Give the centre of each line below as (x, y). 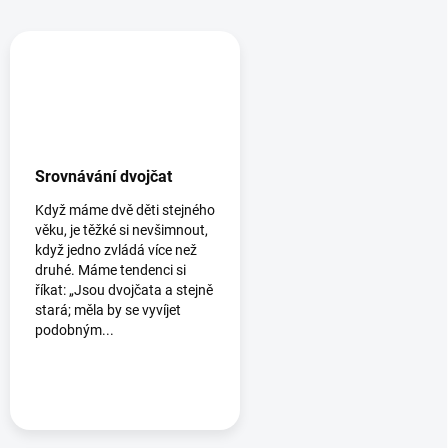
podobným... (74, 330)
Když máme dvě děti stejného (125, 210)
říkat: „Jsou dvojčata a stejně (124, 290)
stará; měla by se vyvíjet (108, 310)
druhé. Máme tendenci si (110, 270)
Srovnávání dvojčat (103, 177)
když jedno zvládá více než (116, 250)
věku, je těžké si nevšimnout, (121, 230)
